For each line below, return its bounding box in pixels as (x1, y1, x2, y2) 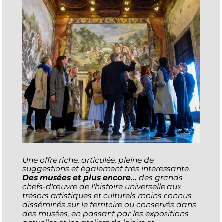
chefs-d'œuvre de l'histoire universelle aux (22, 181, 181, 191)
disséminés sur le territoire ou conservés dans (22, 199, 196, 209)
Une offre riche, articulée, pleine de (22, 155, 154, 165)
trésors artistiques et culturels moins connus (22, 190, 192, 200)
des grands (137, 172, 183, 182)
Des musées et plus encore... (22, 172, 137, 182)
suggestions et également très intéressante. (22, 164, 190, 173)
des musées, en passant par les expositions (22, 208, 189, 218)
